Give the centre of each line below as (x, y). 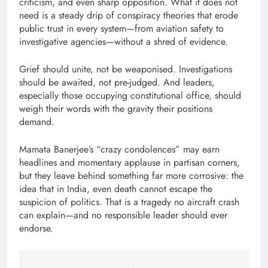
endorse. (36, 229)
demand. (37, 122)
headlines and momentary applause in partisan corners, (130, 163)
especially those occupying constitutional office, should (130, 96)
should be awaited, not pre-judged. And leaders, (117, 83)
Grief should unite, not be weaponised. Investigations (126, 69)
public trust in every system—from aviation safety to (121, 29)
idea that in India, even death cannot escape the (116, 189)
